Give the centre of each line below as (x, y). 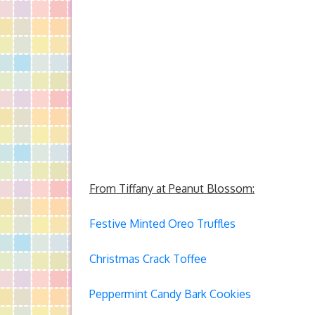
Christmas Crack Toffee (148, 259)
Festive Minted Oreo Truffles (162, 224)
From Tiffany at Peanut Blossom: (172, 188)
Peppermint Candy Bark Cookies (170, 294)
